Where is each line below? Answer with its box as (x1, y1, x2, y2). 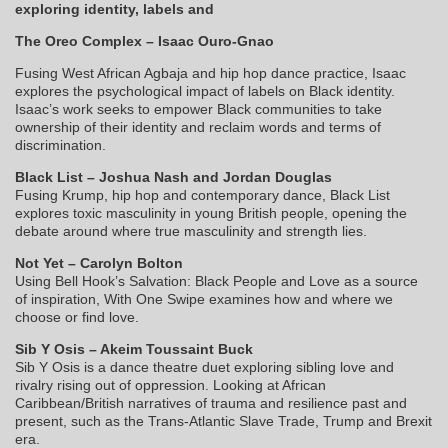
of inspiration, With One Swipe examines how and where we (15, 291, 393, 308)
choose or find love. (15, 309, 139, 326)
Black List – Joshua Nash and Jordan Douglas (15, 169, 332, 186)
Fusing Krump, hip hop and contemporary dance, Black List (15, 187, 390, 204)
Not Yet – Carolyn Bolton (15, 255, 183, 272)
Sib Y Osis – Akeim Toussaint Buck (15, 341, 253, 358)
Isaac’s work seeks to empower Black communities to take (15, 101, 382, 118)
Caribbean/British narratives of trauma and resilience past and (15, 395, 407, 412)
